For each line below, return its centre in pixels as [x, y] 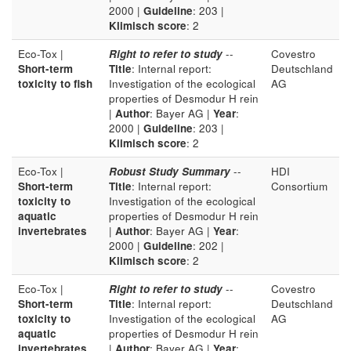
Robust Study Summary [170, 171]
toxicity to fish [55, 83]
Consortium [299, 186]
